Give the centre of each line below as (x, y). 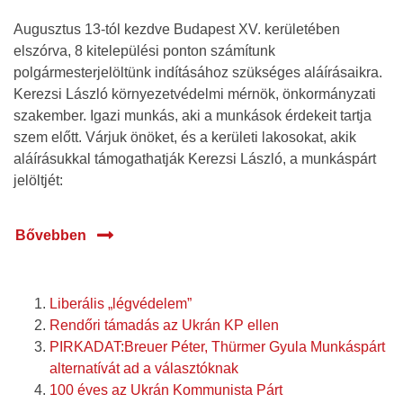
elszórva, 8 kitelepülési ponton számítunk (144, 50)
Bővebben (51, 235)
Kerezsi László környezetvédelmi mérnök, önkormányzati (195, 94)
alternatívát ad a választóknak (144, 368)
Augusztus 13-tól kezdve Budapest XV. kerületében (177, 29)
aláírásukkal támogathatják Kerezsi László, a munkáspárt (195, 158)
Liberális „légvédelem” (121, 303)
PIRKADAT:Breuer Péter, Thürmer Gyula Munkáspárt (217, 346)
